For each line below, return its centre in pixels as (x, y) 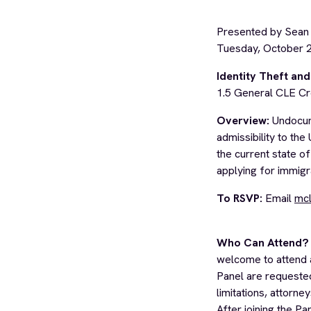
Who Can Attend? (263, 243)
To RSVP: (239, 198)
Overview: (243, 120)
